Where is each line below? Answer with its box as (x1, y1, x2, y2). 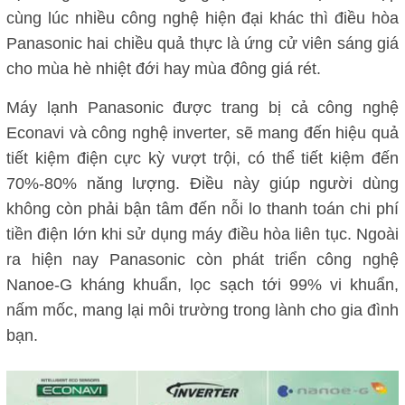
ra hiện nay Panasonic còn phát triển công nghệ (6, 250, 399, 268)
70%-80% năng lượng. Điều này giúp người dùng (6, 174, 399, 193)
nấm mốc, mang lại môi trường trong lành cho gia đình (6, 300, 399, 319)
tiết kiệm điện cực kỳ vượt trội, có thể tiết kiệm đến (6, 148, 399, 167)
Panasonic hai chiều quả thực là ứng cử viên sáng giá (6, 33, 399, 52)
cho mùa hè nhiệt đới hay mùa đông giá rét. (6, 59, 321, 78)
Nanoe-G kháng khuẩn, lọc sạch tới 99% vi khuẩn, (6, 275, 399, 294)
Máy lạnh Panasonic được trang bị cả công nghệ (6, 98, 399, 117)
